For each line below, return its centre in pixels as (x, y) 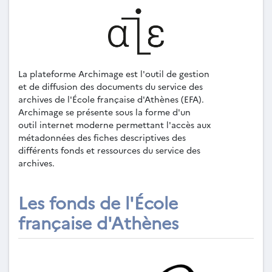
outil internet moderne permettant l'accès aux (114, 124)
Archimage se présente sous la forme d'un (104, 112)
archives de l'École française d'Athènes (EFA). (111, 99)
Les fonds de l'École (98, 202)
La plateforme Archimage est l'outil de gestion (114, 73)
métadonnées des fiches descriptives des (102, 137)
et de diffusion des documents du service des (110, 86)
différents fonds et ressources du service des (109, 150)
